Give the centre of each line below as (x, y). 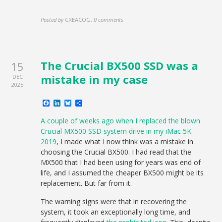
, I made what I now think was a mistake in (125, 141)
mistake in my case (94, 79)
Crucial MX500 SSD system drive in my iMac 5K (116, 131)
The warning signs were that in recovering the (114, 201)
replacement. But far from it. (86, 183)
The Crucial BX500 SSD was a (120, 65)
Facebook (68, 103)
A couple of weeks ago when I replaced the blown (121, 120)
